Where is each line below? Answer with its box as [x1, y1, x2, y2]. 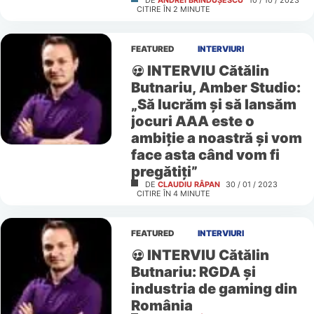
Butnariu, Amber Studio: [130, 78, 301, 97]
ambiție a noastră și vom [130, 129, 302, 147]
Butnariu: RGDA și [130, 263, 256, 281]
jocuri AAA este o [130, 112, 254, 130]
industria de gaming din [130, 280, 297, 298]
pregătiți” [130, 163, 198, 181]
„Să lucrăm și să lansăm [130, 95, 296, 114]
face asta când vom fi [130, 146, 280, 164]
